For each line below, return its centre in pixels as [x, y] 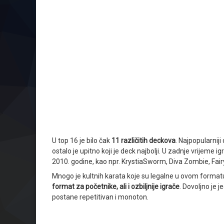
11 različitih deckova [143, 140]
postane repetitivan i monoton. [100, 197]
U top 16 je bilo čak [82, 140]
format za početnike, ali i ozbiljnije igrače [116, 186]
